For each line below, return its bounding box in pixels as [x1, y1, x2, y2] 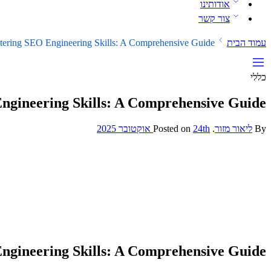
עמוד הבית [227, 38, 266, 48]
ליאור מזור [215, 123, 252, 134]
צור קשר [198, 13, 230, 24]
